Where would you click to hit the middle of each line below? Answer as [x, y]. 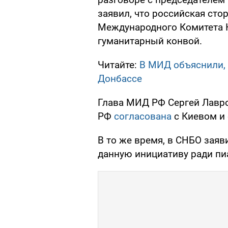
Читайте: [119, 65]
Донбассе [120, 79]
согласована [143, 117]
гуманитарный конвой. [150, 41]
